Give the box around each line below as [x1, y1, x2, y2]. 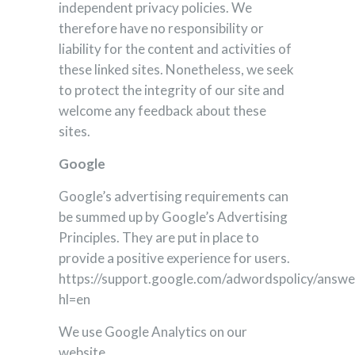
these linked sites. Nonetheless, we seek [59, 61, 294, 78]
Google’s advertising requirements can [59, 188, 288, 204]
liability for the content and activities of [59, 40, 292, 57]
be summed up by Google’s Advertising [59, 208, 288, 225]
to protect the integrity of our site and [59, 82, 284, 98]
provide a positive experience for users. [59, 250, 290, 266]
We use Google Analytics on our [59, 323, 247, 340]
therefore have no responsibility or [59, 20, 264, 36]
